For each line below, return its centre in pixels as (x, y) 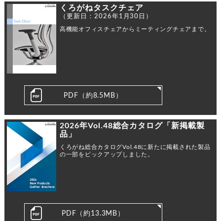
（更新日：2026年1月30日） (106, 16)
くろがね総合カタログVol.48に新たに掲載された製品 (135, 147)
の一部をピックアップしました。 (107, 154)
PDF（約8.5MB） (93, 95)
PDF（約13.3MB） (93, 213)
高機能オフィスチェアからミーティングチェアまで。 (135, 29)
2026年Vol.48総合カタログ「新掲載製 (132, 126)
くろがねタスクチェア (101, 8)
